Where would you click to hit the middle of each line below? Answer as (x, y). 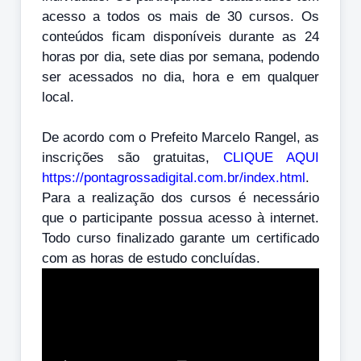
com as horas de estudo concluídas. (151, 258)
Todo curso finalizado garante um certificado (180, 238)
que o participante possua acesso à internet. (180, 218)
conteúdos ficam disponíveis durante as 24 (180, 36)
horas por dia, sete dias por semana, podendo (180, 56)
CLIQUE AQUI (271, 157)
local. (58, 97)
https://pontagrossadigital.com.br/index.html (174, 177)
